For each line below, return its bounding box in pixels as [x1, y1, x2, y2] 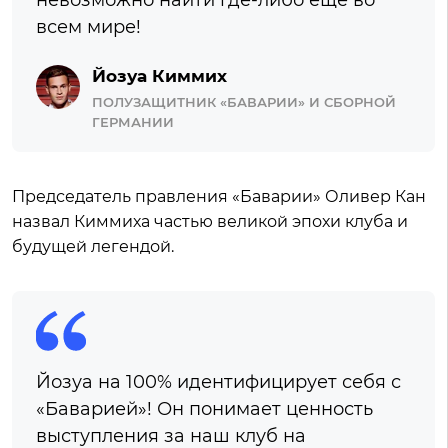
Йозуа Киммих [92, 66, 227, 87]
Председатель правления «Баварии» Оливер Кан [12, 187, 426, 207]
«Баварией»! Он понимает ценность [36, 398, 373, 421]
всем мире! [36, 16, 141, 39]
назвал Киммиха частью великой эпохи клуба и [12, 212, 408, 232]
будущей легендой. [12, 237, 174, 257]
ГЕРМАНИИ [92, 114, 174, 131]
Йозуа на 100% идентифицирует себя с [36, 371, 401, 394]
